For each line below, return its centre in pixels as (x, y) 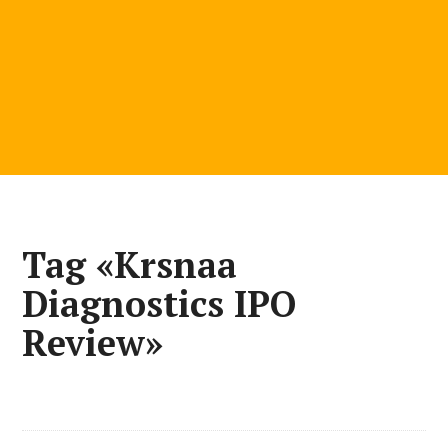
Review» (93, 342)
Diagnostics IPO (159, 303)
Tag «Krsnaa (130, 264)
